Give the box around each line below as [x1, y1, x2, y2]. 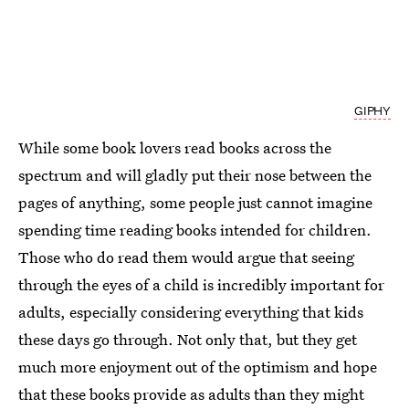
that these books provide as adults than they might [18, 383, 364, 404]
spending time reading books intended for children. [18, 218, 372, 240]
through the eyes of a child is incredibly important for [18, 273, 384, 295]
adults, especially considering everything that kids [18, 300, 363, 322]
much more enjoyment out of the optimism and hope [18, 355, 377, 377]
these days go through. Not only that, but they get [18, 328, 357, 350]
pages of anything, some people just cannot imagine [18, 191, 372, 213]
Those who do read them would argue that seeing [18, 246, 354, 267]
